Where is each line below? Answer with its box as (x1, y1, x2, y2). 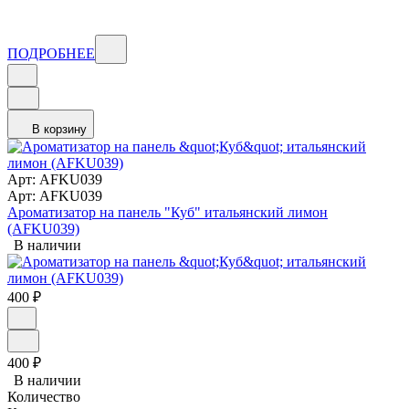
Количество (7, 389, 80, 405)
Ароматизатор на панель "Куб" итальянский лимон (7, 204, 328, 221)
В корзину (32, 122, 87, 137)
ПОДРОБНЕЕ (7, 46, 95, 62)
